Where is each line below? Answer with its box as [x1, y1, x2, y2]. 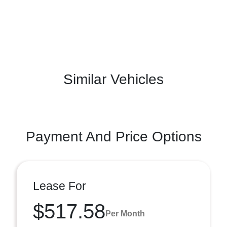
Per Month [105, 209, 145, 218]
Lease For [33, 179, 86, 193]
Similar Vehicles [63, 71, 164, 87]
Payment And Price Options [25, 129, 202, 144]
